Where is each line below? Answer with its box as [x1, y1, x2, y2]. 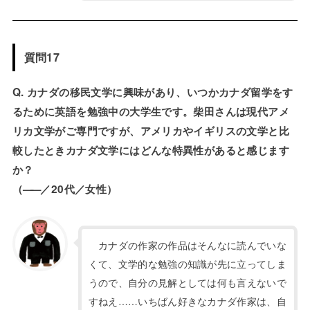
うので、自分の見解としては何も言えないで [88, 275, 286, 289]
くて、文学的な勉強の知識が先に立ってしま [88, 256, 286, 271]
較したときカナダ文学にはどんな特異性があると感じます [12, 143, 289, 158]
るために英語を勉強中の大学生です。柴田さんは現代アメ [12, 104, 289, 120]
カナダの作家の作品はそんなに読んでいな [88, 237, 286, 252]
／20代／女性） [37, 181, 118, 197]
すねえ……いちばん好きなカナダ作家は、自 [88, 293, 286, 308]
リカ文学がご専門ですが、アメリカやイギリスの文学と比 [12, 123, 289, 139]
